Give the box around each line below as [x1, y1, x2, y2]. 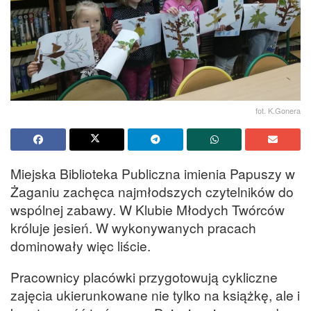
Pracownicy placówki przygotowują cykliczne [10, 267, 278, 286]
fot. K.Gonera [255, 104, 301, 116]
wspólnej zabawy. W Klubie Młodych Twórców [10, 199, 285, 219]
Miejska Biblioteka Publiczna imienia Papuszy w [10, 163, 295, 183]
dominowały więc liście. [10, 235, 151, 255]
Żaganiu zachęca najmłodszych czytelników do [10, 181, 294, 201]
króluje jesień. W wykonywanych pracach [10, 217, 256, 237]
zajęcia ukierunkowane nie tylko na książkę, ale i [10, 285, 300, 304]
